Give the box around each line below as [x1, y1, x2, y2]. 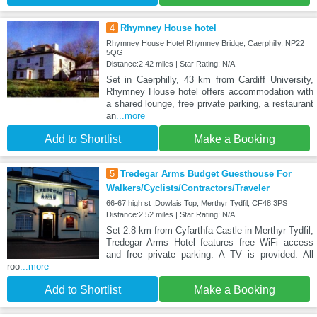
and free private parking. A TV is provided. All [105, 249, 313, 260]
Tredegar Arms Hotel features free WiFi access [105, 237, 313, 248]
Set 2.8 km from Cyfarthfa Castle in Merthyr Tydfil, [105, 225, 313, 236]
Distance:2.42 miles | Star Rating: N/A [105, 59, 235, 69]
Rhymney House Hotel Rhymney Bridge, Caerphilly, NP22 [105, 39, 304, 48]
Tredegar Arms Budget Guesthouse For [120, 168, 292, 180]
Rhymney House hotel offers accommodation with [105, 86, 313, 98]
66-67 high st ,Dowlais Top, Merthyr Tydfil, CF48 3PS [105, 199, 287, 208]
